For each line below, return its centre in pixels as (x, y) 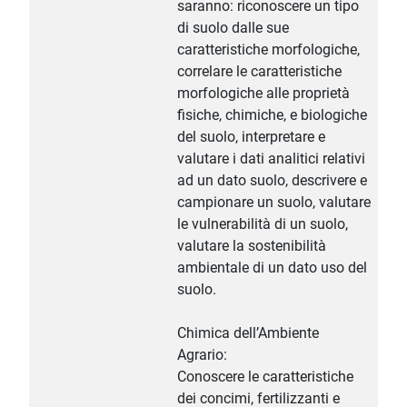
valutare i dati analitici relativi (271, 159)
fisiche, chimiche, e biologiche (272, 115)
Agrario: (202, 355)
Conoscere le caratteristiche (265, 377)
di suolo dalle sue (233, 28)
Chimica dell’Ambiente (248, 333)
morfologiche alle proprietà (263, 94)
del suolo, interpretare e (251, 137)
